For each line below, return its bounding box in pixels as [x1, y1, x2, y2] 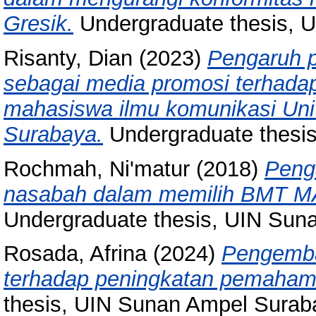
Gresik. [4, 11, 73, 36]
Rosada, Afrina [4, 241, 147, 267]
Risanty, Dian [4, 45, 133, 71]
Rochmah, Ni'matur [4, 156, 190, 181]
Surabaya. [4, 121, 103, 147]
